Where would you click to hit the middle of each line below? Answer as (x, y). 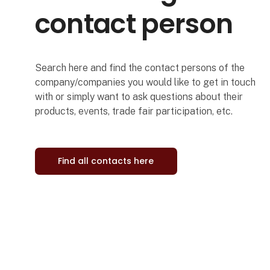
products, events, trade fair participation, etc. (133, 111)
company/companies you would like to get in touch (145, 83)
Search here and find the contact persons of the (140, 68)
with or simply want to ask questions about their (139, 97)
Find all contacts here (106, 161)
